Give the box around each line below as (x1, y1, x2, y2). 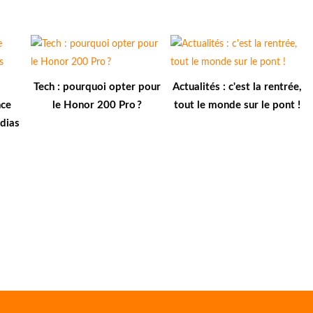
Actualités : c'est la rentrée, (172, 81, 302, 92)
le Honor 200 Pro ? (52, 99, 142, 110)
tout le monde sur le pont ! (173, 99, 300, 110)
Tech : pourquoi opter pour (34, 81, 161, 92)
